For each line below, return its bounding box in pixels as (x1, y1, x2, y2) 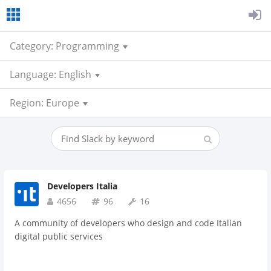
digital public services (15, 230, 103, 242)
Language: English (10, 68, 91, 81)
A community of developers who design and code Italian (15, 217, 242, 229)
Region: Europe (10, 96, 79, 109)
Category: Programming (10, 39, 119, 53)
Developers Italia (47, 180, 117, 192)
